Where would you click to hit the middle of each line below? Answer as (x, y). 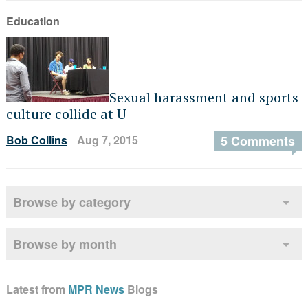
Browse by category (71, 202)
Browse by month (65, 244)
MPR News (96, 289)
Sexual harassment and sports (203, 97)
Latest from (37, 289)
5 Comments (258, 141)
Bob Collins (36, 140)
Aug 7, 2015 (107, 140)
